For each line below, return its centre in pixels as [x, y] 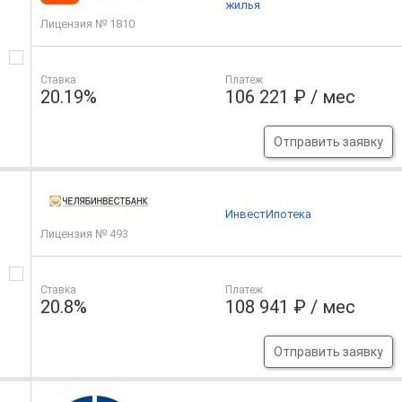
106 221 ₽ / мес [291, 97]
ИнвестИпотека [269, 214]
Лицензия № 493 [84, 234]
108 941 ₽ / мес [291, 307]
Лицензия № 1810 [87, 24]
